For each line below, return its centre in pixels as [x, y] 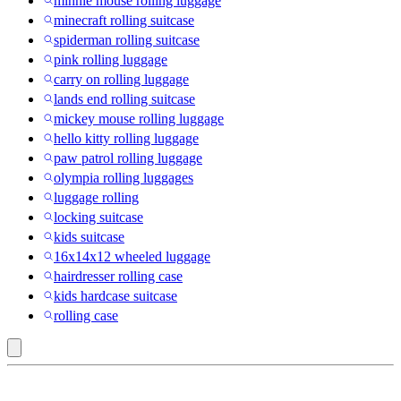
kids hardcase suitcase [115, 296]
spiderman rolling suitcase [127, 40]
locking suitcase [98, 218]
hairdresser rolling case [118, 277]
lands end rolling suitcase [124, 99]
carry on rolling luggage [121, 80]
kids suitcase [89, 237]
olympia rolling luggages [124, 178]
